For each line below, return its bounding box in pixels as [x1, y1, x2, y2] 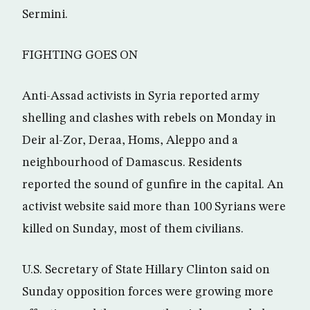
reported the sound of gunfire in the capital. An [22, 179, 284, 191]
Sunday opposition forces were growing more [22, 286, 273, 298]
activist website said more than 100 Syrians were [22, 201, 286, 213]
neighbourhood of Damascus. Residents [22, 156, 242, 169]
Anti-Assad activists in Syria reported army [22, 90, 259, 102]
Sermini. [22, 8, 68, 21]
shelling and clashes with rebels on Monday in [22, 112, 276, 125]
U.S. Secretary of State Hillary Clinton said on [22, 264, 270, 276]
